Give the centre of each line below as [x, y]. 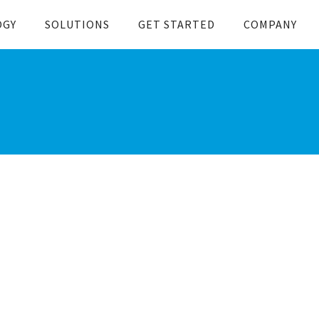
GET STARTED [177, 24]
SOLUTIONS [77, 24]
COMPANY [270, 24]
